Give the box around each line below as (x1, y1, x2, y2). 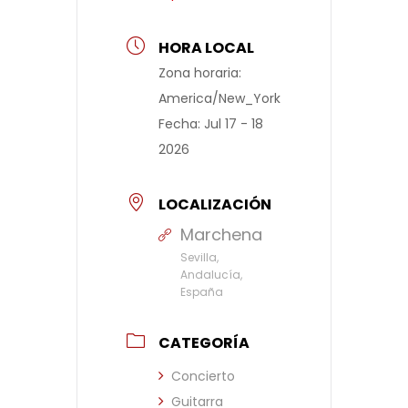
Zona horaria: (158, 64, 241, 83)
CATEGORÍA (158, 332, 250, 354)
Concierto (171, 367, 235, 386)
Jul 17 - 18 (204, 115, 263, 134)
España (180, 284, 223, 301)
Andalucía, (180, 267, 242, 283)
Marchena (180, 223, 262, 247)
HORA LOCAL (158, 37, 254, 59)
